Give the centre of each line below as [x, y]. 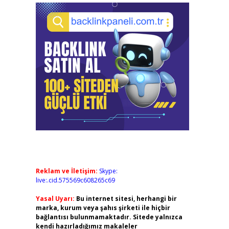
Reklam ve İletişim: [66, 171]
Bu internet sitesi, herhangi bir [126, 199]
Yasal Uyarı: [55, 199]
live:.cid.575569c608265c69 [75, 180]
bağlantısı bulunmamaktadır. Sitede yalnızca [109, 217]
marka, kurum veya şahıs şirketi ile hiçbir [103, 208]
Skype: [108, 171]
